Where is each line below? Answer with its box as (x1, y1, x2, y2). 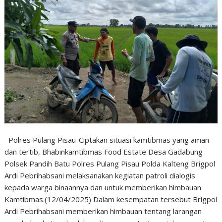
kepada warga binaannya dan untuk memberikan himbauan (4, 182, 202, 193)
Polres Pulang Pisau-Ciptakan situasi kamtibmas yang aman (4, 135, 210, 145)
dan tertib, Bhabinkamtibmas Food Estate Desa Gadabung (4, 147, 203, 157)
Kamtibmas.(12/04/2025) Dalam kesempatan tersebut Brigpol (4, 194, 218, 205)
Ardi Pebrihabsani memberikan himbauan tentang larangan (4, 206, 202, 217)
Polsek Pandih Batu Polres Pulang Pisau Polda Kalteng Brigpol (4, 159, 216, 169)
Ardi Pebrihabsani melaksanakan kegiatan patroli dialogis (4, 170, 196, 181)
